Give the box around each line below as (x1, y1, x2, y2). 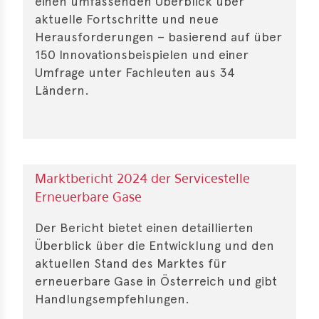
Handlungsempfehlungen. (35, 291, 189, 306)
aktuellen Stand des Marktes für (35, 255, 226, 271)
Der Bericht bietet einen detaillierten (35, 219, 253, 235)
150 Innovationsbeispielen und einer (35, 46, 249, 62)
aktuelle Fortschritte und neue (35, 11, 219, 26)
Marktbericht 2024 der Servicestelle (35, 173, 250, 185)
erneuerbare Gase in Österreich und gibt (35, 273, 277, 288)
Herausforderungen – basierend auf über (35, 28, 282, 44)
